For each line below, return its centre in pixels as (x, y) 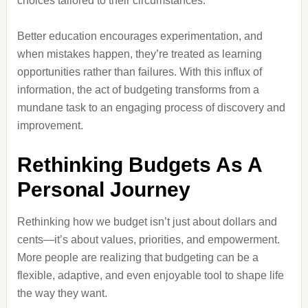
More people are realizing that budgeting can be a (137, 257)
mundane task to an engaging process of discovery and (151, 108)
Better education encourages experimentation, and (140, 36)
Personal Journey (103, 189)
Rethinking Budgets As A (139, 165)
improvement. (50, 125)
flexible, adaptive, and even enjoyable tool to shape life (150, 275)
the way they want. (62, 293)
